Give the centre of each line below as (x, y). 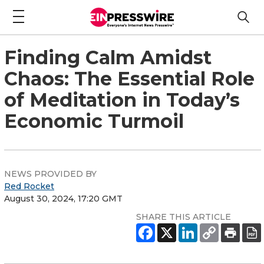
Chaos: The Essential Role (129, 78)
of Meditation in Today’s (122, 100)
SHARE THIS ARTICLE (184, 217)
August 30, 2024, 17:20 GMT (63, 198)
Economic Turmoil (94, 121)
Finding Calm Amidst (108, 57)
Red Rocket (29, 186)
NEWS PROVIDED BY (50, 174)
